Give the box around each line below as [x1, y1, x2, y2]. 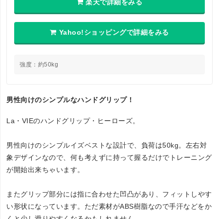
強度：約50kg [20, 61, 59, 68]
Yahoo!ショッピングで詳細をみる [59, 28, 169, 36]
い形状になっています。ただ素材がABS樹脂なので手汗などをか [6, 202, 212, 210]
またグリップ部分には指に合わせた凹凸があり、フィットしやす [6, 190, 212, 198]
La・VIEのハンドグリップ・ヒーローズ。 [6, 116, 140, 125]
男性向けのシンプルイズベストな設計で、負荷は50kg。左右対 [6, 141, 207, 149]
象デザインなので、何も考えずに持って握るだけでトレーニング [6, 153, 212, 161]
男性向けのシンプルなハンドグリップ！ [6, 95, 134, 104]
